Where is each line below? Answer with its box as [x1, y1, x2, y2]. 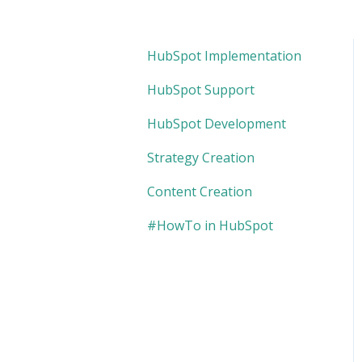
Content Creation [147, 182, 252, 200]
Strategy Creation [147, 148, 255, 166]
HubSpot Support [147, 80, 255, 99]
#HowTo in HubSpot [147, 216, 273, 234]
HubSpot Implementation [147, 46, 301, 65]
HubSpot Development [147, 114, 286, 133]
